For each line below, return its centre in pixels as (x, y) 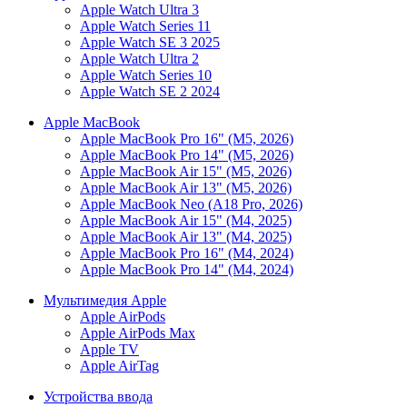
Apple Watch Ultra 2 (139, 59)
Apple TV (109, 349)
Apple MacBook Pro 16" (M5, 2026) (187, 139)
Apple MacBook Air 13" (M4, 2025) (186, 237)
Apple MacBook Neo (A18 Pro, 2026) (191, 204)
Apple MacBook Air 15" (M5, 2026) (186, 171)
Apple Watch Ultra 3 (139, 10)
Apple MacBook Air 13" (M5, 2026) (186, 188)
